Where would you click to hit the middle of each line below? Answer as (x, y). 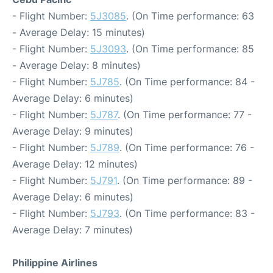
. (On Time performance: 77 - (185, 115)
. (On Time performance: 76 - (187, 148)
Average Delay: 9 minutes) (73, 131)
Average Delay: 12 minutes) (75, 164)
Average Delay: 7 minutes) (73, 230)
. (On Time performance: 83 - (187, 214)
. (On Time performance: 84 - (187, 82)
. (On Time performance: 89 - (185, 181)
